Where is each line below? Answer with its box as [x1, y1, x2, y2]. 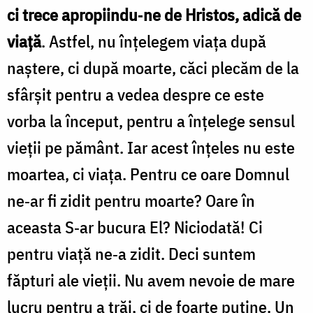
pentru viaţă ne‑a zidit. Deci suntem [7, 242, 256, 265]
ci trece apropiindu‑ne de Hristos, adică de [7, 3, 301, 26]
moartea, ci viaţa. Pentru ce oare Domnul [7, 162, 289, 185]
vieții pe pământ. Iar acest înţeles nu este [7, 136, 295, 159]
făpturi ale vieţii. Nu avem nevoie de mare [7, 268, 295, 291]
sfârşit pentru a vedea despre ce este [7, 82, 264, 105]
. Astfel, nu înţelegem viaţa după [41, 29, 266, 52]
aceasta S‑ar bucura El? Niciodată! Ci [7, 215, 263, 238]
